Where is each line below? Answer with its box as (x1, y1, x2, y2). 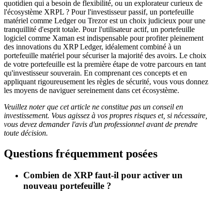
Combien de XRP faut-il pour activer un (23, 170, 183, 180)
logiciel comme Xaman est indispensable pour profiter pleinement (4, 33, 203, 42)
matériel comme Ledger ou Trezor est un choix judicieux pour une (4, 16, 205, 25)
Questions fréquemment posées (4, 147, 157, 160)
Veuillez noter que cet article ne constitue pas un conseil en (4, 102, 183, 111)
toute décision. (4, 128, 48, 137)
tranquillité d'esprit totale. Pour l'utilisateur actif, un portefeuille (4, 25, 195, 33)
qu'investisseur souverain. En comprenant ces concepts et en (4, 68, 187, 77)
